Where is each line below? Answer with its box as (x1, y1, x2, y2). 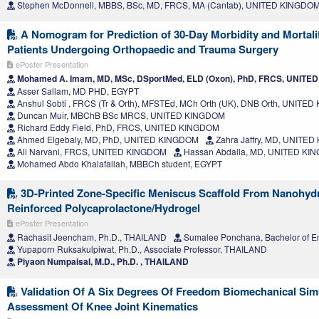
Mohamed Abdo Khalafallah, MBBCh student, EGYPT (15, 157, 222, 170)
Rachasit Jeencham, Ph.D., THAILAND (15, 231, 167, 244)
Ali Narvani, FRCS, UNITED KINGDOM (15, 145, 167, 158)
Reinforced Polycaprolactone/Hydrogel (7, 200, 200, 216)
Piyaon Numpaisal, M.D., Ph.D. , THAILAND (15, 255, 189, 268)
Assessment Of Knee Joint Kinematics (7, 298, 198, 315)
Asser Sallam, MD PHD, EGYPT (15, 85, 139, 98)
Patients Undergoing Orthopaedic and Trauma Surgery (7, 41, 278, 58)
